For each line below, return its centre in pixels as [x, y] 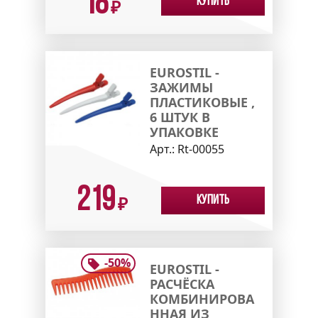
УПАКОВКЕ [184, 132]
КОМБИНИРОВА [202, 299]
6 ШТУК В [180, 117]
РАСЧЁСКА [182, 284]
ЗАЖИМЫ [181, 88]
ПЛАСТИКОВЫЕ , [202, 103]
